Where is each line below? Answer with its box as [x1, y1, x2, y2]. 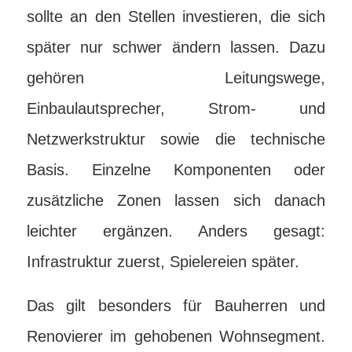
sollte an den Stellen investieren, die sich [26, 8, 326, 25]
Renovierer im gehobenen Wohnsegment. [26, 328, 326, 345]
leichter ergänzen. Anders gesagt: [26, 222, 326, 240]
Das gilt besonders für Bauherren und [26, 297, 326, 314]
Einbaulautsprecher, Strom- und [26, 100, 326, 117]
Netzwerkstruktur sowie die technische [26, 130, 326, 148]
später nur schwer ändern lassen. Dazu [26, 38, 326, 56]
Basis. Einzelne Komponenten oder [26, 161, 326, 178]
